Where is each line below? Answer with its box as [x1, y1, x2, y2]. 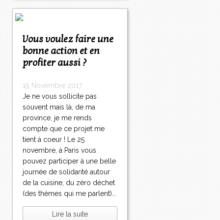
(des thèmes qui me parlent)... [23, 190, 116, 198]
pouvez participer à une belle [23, 157, 116, 165]
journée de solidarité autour [23, 168, 110, 176]
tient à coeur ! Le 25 [23, 136, 84, 144]
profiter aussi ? [23, 57, 86, 69]
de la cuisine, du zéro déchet [23, 179, 115, 187]
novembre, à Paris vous [23, 146, 96, 155]
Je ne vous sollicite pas [23, 92, 97, 101]
